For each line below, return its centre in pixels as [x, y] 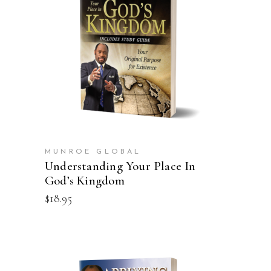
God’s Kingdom [85, 180]
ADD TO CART [135, 42]
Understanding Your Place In [120, 166]
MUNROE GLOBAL [93, 152]
